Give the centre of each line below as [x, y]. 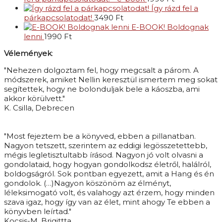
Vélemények [28, 54]
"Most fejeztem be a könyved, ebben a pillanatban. [100, 136]
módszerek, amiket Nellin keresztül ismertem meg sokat [111, 80]
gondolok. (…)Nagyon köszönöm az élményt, [87, 183]
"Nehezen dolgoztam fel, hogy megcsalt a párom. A [101, 70]
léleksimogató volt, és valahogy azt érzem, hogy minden [109, 193]
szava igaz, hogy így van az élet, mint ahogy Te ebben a [107, 202]
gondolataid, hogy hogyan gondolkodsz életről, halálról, [108, 165]
